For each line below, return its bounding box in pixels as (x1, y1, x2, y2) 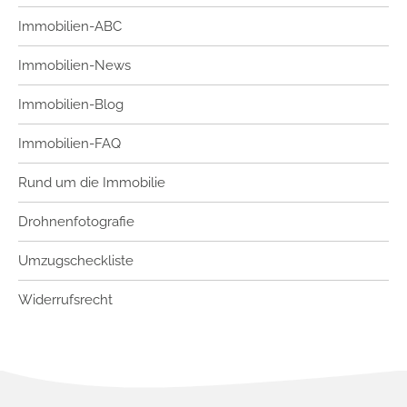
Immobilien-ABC (18, 17, 122, 35)
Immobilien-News (18, 56, 131, 74)
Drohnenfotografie (18, 213, 134, 230)
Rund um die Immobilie (18, 174, 165, 191)
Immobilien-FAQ (18, 134, 121, 152)
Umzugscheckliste (18, 252, 134, 269)
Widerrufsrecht (18, 291, 113, 308)
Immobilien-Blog (18, 95, 124, 113)
